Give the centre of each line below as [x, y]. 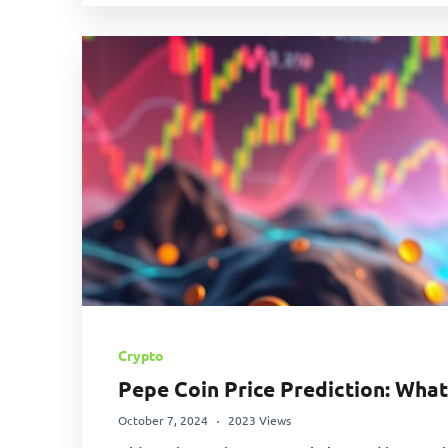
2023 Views [259, 420]
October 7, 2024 [163, 420]
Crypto [141, 355]
